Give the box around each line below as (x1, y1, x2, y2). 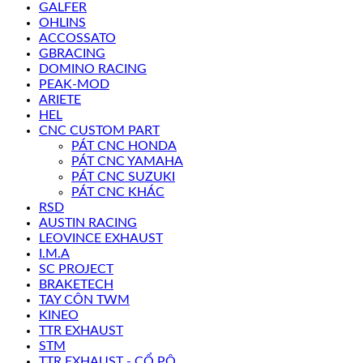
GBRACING (39, 46, 105, 60)
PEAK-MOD (39, 77, 109, 91)
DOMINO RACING (39, 62, 147, 75)
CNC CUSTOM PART (39, 123, 160, 137)
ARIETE (39, 92, 81, 106)
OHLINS (39, 15, 86, 29)
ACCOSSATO (39, 31, 116, 45)
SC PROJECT (39, 262, 113, 275)
